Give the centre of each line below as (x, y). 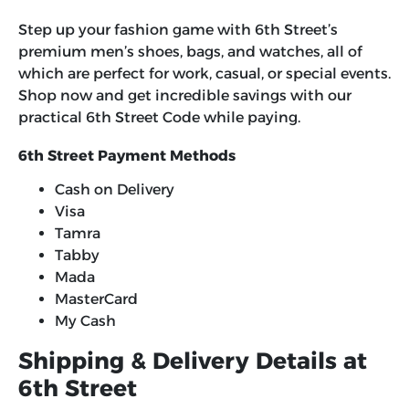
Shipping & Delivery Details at (193, 361)
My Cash (85, 321)
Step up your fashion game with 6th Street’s (178, 30)
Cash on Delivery (115, 190)
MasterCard (96, 299)
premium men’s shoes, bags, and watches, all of (190, 52)
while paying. (250, 118)
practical (52, 118)
